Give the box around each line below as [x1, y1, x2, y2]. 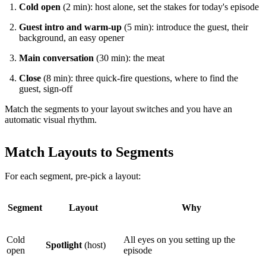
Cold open [19, 1, 61, 12]
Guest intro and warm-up [19, 21, 122, 32]
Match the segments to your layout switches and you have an [5, 103, 232, 114]
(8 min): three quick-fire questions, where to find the [41, 72, 238, 83]
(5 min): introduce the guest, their [122, 21, 248, 32]
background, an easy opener [19, 32, 124, 43]
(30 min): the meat [94, 52, 164, 63]
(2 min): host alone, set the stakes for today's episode [61, 1, 259, 12]
